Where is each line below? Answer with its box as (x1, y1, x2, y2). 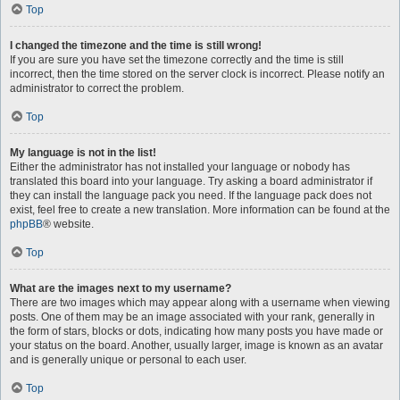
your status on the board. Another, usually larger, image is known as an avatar (10, 339, 383, 352)
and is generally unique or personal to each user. (10, 354, 246, 366)
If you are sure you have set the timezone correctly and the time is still (10, 54, 344, 66)
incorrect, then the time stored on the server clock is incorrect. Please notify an (10, 68, 385, 80)
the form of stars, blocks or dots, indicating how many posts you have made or (10, 325, 383, 337)
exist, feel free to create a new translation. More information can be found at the (10, 204, 390, 216)
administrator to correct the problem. (10, 82, 184, 95)
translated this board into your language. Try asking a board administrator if (10, 175, 372, 187)
